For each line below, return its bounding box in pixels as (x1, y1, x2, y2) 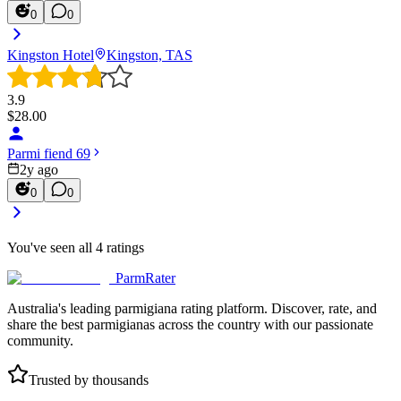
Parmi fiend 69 (7, 145, 90, 161)
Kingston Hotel (7, 47, 94, 63)
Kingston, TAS (107, 47, 192, 63)
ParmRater (115, 269, 175, 286)
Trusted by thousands (29, 371, 149, 388)
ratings (103, 239, 144, 255)
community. (7, 332, 73, 348)
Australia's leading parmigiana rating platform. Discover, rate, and (7, 300, 377, 316)
